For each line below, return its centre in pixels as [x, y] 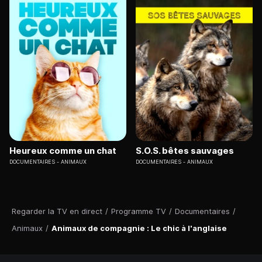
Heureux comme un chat [63, 151]
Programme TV [139, 211]
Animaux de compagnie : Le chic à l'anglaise [139, 228]
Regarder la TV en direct [57, 211]
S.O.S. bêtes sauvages [185, 151]
